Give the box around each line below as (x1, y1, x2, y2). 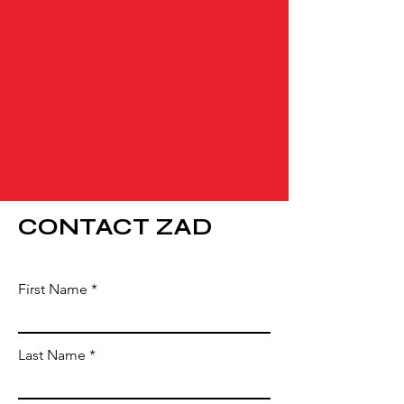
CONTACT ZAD (18, 214, 212, 241)
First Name (18, 280, 87, 298)
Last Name (18, 346, 86, 363)
